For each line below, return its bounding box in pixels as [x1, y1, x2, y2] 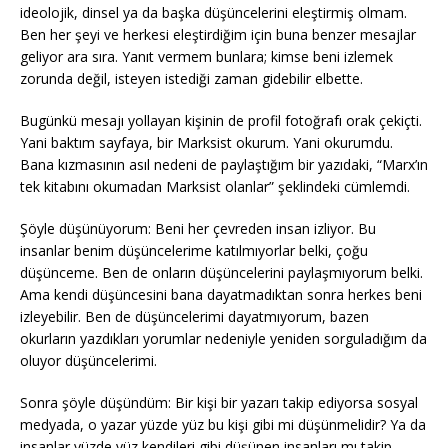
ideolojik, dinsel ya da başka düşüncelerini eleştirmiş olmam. [20, 3, 407, 22]
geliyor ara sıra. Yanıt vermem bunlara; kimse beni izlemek [20, 47, 393, 66]
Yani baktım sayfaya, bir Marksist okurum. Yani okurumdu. [20, 133, 393, 152]
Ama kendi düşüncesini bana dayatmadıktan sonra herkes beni [20, 285, 422, 304]
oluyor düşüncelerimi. [20, 351, 157, 370]
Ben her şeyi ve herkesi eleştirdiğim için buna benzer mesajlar [20, 25, 416, 44]
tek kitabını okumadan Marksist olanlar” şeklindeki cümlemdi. [20, 177, 410, 196]
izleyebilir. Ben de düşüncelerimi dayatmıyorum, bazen [20, 307, 369, 326]
